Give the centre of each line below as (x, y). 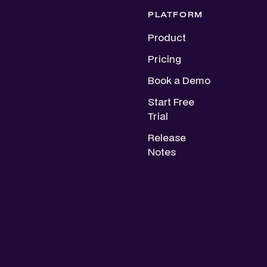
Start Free (171, 101)
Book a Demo (179, 80)
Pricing (164, 58)
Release (167, 137)
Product (167, 37)
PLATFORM (176, 14)
